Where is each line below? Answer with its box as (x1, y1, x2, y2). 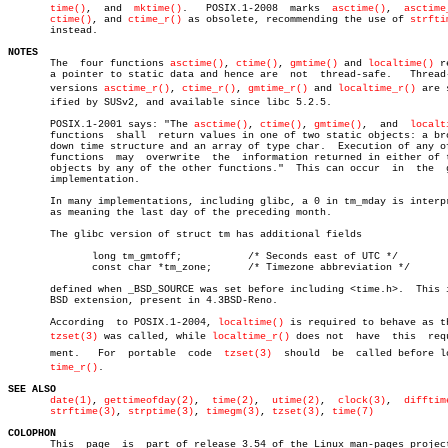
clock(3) (338, 395, 386, 406)
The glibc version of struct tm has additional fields (8, 229, 362, 240)
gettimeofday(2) (104, 395, 194, 406)
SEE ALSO (8, 384, 56, 395)
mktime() (134, 3, 182, 14)
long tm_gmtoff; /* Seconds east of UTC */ (8, 251, 56, 262)
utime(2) (272, 395, 320, 406)
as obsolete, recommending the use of (182, 14, 410, 25)
